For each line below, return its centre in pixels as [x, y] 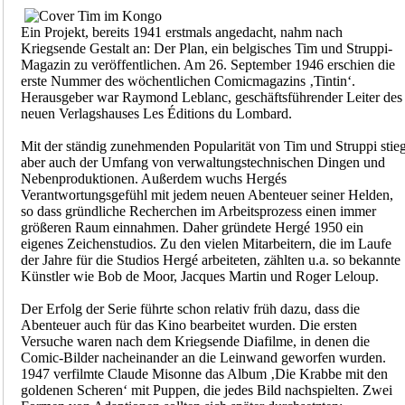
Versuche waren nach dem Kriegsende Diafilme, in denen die [195, 342]
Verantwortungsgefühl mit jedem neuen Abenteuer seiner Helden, [207, 195]
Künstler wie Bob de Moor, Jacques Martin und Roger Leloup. [199, 277]
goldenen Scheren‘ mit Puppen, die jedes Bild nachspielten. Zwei [206, 391]
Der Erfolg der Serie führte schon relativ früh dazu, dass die [190, 309]
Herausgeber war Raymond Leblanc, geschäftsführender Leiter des [211, 98]
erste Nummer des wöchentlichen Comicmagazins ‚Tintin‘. [188, 81]
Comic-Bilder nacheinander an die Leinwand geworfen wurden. [203, 358]
